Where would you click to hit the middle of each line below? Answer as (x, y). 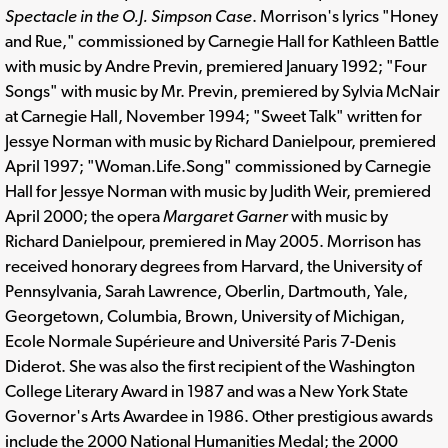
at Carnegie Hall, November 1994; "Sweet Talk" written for (213, 115)
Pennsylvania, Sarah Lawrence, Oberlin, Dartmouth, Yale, (206, 290)
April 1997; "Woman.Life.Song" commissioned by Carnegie (218, 165)
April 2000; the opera (84, 215)
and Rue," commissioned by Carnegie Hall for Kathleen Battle (222, 40)
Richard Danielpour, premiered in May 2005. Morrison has (213, 240)
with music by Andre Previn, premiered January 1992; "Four (216, 65)
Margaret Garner (225, 215)
